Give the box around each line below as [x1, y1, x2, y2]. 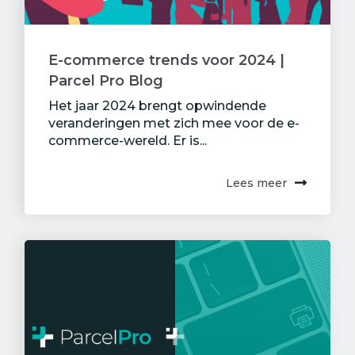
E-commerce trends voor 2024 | [48, 52, 284, 70]
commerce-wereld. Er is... [48, 133, 207, 149]
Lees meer [226, 176, 287, 191]
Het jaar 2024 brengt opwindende [48, 98, 266, 114]
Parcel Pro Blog [48, 72, 163, 90]
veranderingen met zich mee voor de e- [48, 116, 300, 132]
